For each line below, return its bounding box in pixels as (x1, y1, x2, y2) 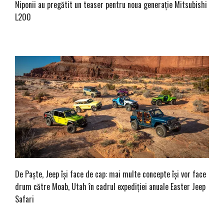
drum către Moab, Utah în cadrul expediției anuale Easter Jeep (15, 180, 205, 192)
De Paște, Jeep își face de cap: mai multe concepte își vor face (15, 167, 206, 180)
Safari (15, 192, 34, 205)
